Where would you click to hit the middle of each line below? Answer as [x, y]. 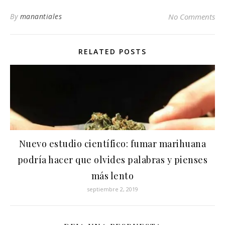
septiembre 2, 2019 [113, 189]
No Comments [192, 17]
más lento [113, 176]
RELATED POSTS [113, 52]
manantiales [41, 17]
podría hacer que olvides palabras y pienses [113, 160]
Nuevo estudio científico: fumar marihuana [113, 144]
